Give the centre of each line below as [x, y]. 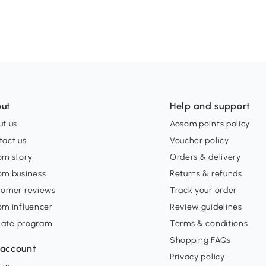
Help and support [210, 106]
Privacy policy [197, 257]
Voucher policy [199, 141]
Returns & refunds [206, 174]
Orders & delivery [205, 157]
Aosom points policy [210, 124]
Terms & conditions [209, 224]
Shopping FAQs [200, 240]
